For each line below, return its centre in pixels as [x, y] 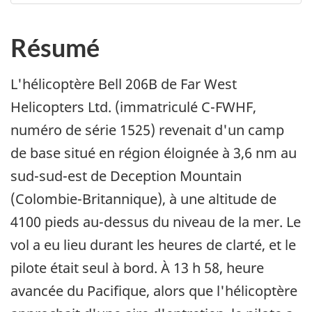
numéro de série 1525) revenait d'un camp [147, 130]
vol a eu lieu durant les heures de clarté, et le [153, 245]
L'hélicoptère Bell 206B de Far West [124, 84]
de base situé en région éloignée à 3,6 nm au [154, 153]
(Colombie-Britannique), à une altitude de [143, 199]
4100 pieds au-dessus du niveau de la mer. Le [156, 222]
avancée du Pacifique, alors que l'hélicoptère [154, 291]
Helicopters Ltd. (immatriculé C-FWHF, [133, 107]
